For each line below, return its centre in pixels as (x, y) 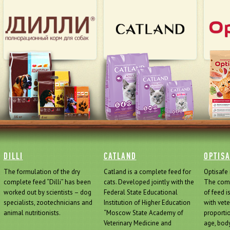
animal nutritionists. (32, 213)
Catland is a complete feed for (147, 172)
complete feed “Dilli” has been (47, 182)
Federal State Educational (140, 192)
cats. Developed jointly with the (149, 182)
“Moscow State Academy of (143, 213)
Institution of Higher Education (147, 203)
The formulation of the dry (42, 172)
